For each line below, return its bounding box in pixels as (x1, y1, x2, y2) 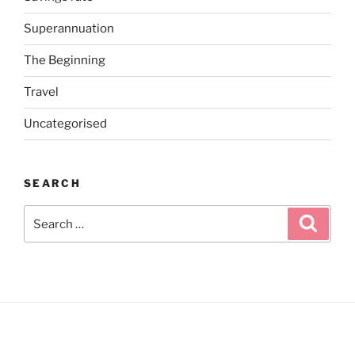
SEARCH (24, 176, 82, 189)
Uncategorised (24, 116, 107, 132)
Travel (24, 85, 59, 100)
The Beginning (24, 53, 105, 68)
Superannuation (24, 21, 114, 36)
